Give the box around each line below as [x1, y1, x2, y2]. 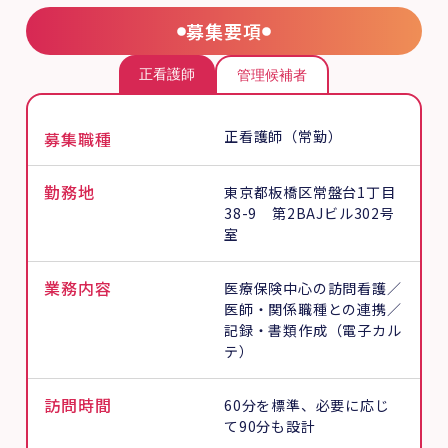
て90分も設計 [224, 415, 316, 436]
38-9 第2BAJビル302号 [224, 202, 395, 223]
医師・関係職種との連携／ [224, 298, 402, 319]
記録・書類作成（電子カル [224, 319, 402, 340]
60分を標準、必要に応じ [224, 394, 390, 415]
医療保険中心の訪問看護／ [224, 277, 402, 298]
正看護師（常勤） [224, 125, 343, 146]
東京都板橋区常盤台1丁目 [224, 181, 396, 202]
